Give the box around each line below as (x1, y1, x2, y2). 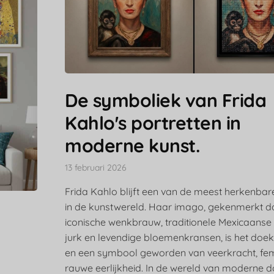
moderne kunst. (65, 134, 200, 158)
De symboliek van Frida (65, 89, 267, 113)
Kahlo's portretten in (65, 111, 241, 135)
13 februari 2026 (65, 162, 127, 174)
